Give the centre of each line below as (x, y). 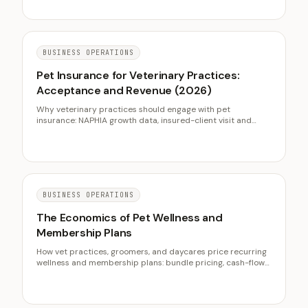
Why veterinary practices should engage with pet (133, 109)
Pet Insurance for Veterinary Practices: (138, 75)
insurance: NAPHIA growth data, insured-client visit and (144, 120)
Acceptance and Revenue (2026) (124, 90)
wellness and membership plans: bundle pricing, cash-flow (151, 263)
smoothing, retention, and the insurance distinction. (137, 274)
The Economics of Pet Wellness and (130, 218)
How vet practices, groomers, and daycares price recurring (152, 252)
